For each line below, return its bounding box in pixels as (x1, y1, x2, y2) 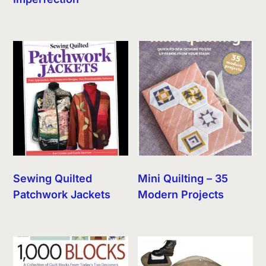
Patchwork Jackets (13, 188, 111, 201)
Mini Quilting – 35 (138, 172, 229, 185)
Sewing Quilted (13, 172, 93, 185)
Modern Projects (138, 188, 224, 201)
